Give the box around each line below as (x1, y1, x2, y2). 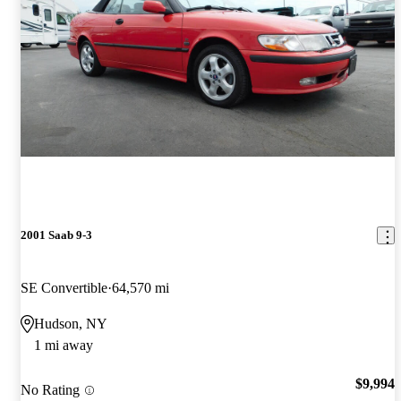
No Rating (21, 382, 80, 398)
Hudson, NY (34, 316, 107, 332)
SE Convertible (21, 280, 107, 296)
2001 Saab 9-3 (21, 228, 92, 243)
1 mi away (34, 337, 93, 354)
